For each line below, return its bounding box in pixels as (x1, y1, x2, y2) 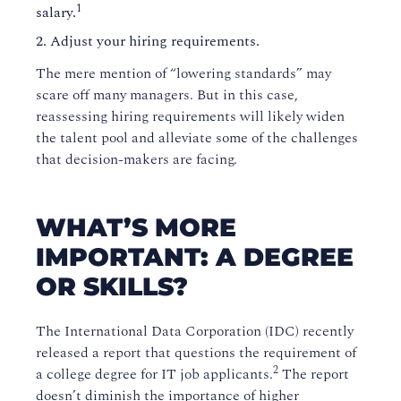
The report (278, 363, 349, 386)
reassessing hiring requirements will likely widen (36, 106, 345, 128)
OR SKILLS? (36, 271, 188, 303)
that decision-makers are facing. (36, 149, 237, 171)
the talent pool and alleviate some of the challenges (36, 127, 358, 149)
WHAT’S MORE (36, 212, 236, 243)
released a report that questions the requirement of (36, 342, 356, 364)
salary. (36, 2, 76, 24)
